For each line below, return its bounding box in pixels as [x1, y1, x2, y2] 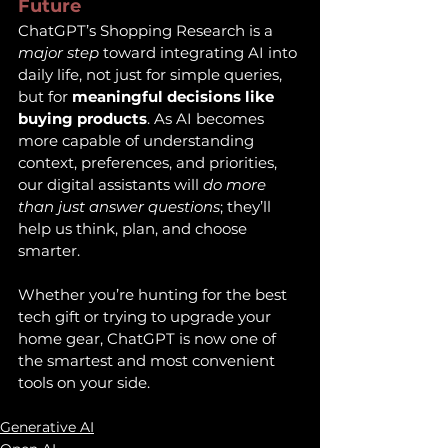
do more [203, 175, 270, 194]
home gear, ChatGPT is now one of [18, 329, 280, 348]
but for [18, 87, 72, 106]
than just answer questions [18, 197, 220, 216]
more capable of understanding [18, 131, 258, 150]
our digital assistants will [18, 175, 203, 194]
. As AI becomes [147, 109, 268, 128]
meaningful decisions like [72, 87, 278, 106]
